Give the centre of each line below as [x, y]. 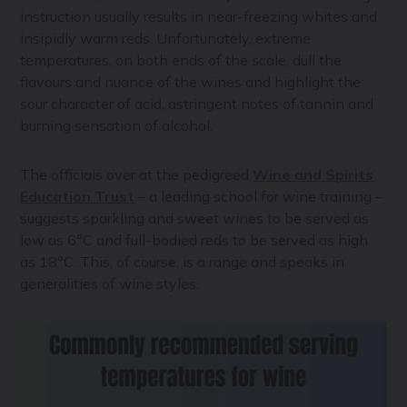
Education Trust [78, 197]
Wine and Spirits [313, 175]
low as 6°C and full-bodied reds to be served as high [194, 240]
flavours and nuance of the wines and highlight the [191, 82]
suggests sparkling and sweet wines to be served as [195, 218]
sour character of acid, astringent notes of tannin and [197, 104]
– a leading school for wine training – [259, 197]
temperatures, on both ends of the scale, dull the [181, 60]
